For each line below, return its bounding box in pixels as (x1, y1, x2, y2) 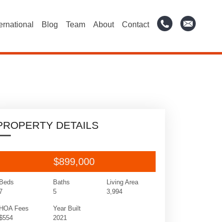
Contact (122, 20, 150, 29)
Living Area (106, 178, 138, 186)
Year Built (53, 205, 81, 212)
